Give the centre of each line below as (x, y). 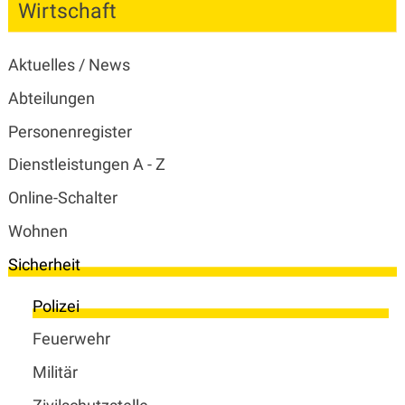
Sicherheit (44, 264)
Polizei (56, 306)
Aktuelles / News (69, 65)
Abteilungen (51, 98)
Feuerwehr (71, 339)
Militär (55, 372)
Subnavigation (79, 45)
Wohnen (38, 231)
